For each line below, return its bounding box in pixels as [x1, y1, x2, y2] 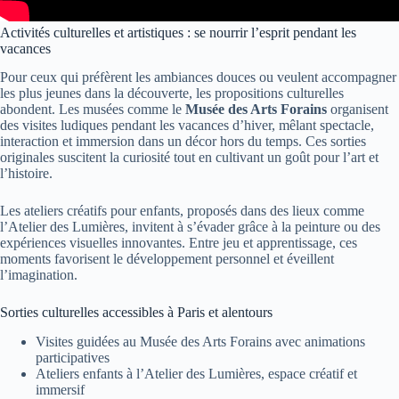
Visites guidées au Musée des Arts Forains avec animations [36, 334, 365, 350]
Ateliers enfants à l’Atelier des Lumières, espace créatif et [36, 366, 357, 382]
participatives [36, 350, 110, 366]
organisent [327, 102, 388, 118]
